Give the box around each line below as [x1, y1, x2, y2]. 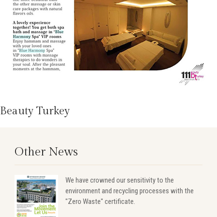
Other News [15, 145, 78, 159]
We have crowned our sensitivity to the [65, 176, 174, 185]
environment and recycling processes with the [65, 186, 194, 196]
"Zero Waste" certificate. [65, 197, 135, 206]
